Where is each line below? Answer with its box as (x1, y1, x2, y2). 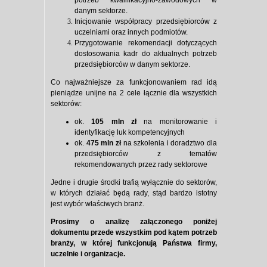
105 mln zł (91, 117, 137, 126)
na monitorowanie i (136, 117, 218, 126)
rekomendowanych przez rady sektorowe (74, 160, 207, 169)
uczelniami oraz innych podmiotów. (74, 28, 188, 37)
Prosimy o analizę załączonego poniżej (51, 218, 217, 226)
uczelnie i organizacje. (51, 250, 125, 259)
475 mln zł (86, 139, 121, 148)
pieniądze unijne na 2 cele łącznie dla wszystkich (51, 89, 217, 98)
